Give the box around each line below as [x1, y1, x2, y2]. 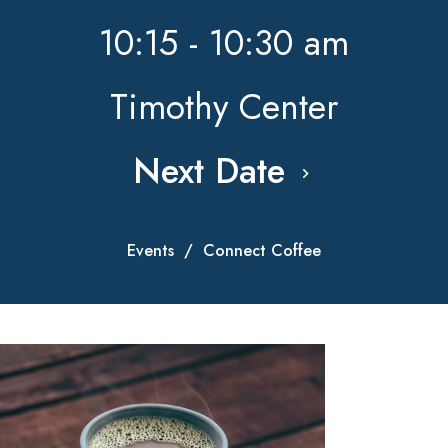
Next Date [133, 145, 296, 196]
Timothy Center [110, 81, 338, 132]
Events [127, 238, 174, 262]
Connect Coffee [203, 238, 321, 262]
